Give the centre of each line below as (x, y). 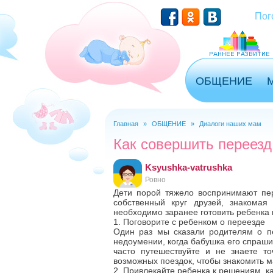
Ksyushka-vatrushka (189, 167)
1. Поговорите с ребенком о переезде (189, 222)
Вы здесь (141, 134)
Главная (126, 124)
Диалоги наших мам (230, 124)
